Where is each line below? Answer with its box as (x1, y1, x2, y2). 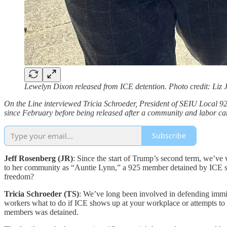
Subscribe (152, 131, 186, 141)
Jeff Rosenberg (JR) (4, 154, 73, 163)
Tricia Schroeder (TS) (4, 189, 79, 198)
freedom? (4, 172, 34, 181)
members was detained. (4, 207, 79, 216)
